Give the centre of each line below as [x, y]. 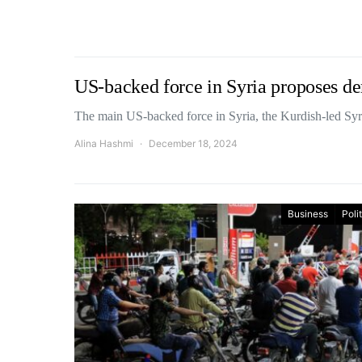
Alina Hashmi [104, 143]
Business [308, 214]
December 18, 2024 [193, 143]
